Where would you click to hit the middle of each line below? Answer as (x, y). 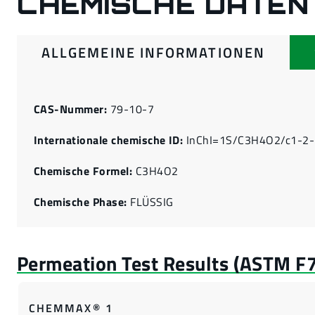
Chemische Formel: (83, 171)
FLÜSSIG (150, 202)
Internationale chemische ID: (109, 140)
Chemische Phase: (81, 202)
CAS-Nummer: (71, 109)
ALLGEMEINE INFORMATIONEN (153, 52)
